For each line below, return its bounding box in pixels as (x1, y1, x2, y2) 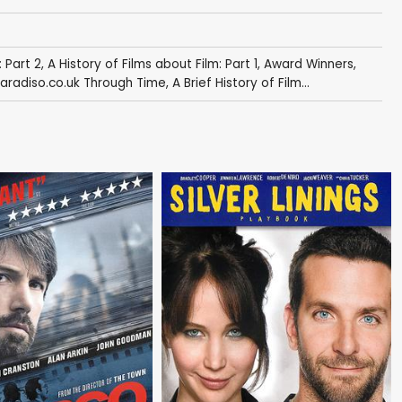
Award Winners (263, 56, 354, 74)
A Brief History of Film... (171, 74, 310, 92)
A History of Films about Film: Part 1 (47, 56, 258, 74)
